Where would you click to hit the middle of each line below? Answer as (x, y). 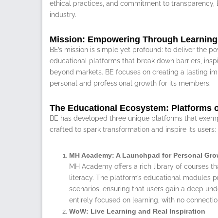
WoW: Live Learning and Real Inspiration (137, 211)
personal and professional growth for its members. (130, 83)
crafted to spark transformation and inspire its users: (133, 129)
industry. (63, 14)
